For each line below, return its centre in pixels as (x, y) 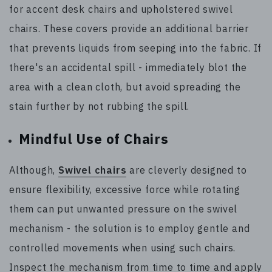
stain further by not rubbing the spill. (100, 106)
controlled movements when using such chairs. (123, 248)
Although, (34, 170)
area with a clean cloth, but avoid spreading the (125, 87)
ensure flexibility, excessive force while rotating (125, 190)
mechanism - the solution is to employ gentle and (130, 229)
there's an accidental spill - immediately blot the (128, 67)
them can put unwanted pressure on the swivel (124, 209)
